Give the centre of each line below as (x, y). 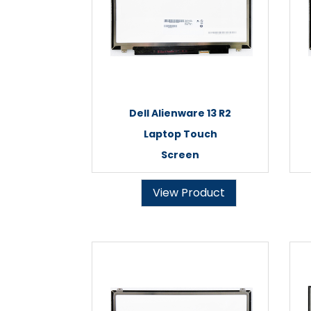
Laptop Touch (180, 134)
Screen (180, 155)
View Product (189, 193)
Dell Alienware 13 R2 (180, 113)
